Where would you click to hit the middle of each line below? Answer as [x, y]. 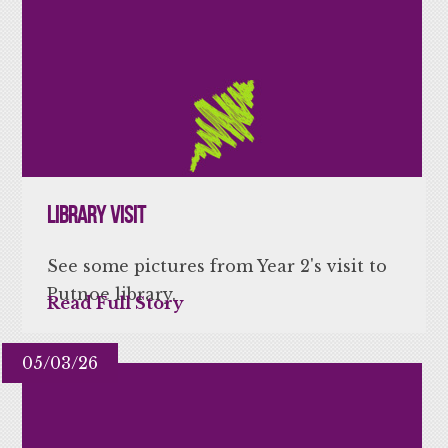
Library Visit [97, 214]
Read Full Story [116, 302]
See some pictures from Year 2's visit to [217, 265]
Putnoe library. [112, 293]
